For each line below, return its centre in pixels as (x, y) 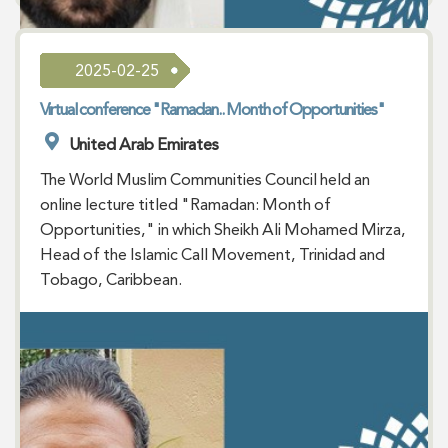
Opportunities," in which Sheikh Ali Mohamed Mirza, (223, 229)
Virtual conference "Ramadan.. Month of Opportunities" (212, 109)
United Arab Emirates (144, 144)
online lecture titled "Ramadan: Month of (185, 204)
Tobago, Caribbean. (111, 279)
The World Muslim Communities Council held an (205, 179)
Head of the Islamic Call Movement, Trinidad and (212, 254)
